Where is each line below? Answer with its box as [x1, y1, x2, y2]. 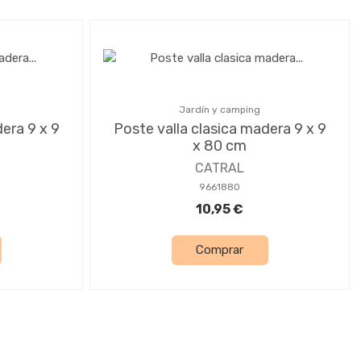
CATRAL [195, 160, 244, 176]
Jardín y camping [179, 103, 260, 115]
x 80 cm [193, 136, 247, 155]
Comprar [196, 243, 243, 258]
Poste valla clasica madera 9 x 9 [113, 119, 326, 138]
